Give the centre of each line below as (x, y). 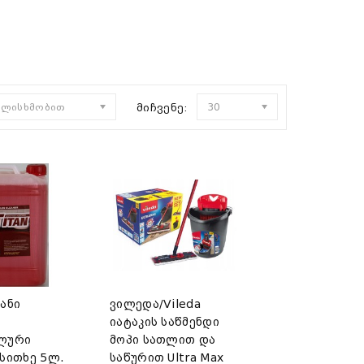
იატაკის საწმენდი (165, 322)
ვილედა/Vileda (155, 304)
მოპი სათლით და (163, 340)
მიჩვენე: (162, 108)
